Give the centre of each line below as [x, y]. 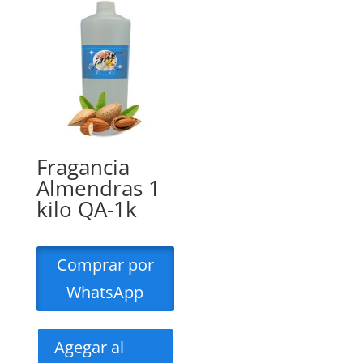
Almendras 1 [98, 188]
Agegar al [89, 347]
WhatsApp [105, 292]
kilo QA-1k [86, 209]
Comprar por [105, 264]
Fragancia [83, 167]
